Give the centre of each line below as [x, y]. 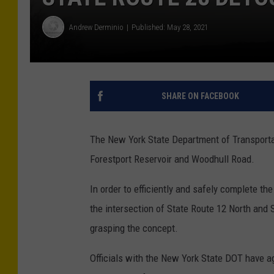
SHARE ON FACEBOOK [200, 96]
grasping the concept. [134, 228]
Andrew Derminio [96, 27]
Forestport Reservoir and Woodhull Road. [172, 159]
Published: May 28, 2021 [170, 27]
